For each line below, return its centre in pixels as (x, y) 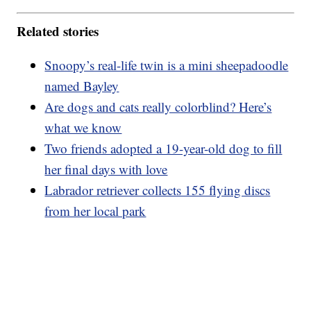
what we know (83, 127)
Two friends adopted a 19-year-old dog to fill (163, 148)
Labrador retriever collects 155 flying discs (158, 190)
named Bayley (82, 85)
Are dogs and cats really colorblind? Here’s (158, 106)
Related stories (58, 31)
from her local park (95, 210)
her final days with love (106, 169)
